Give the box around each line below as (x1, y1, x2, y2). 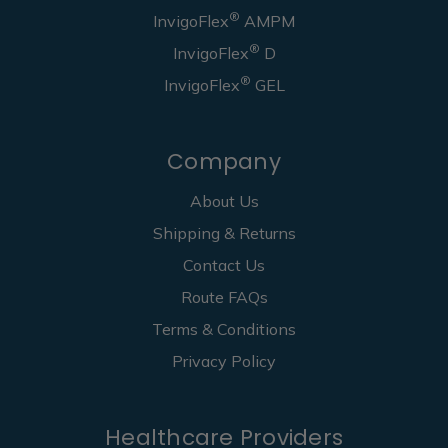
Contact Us (183, 255, 265, 276)
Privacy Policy (172, 351, 276, 372)
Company (167, 145, 281, 177)
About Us (189, 191, 259, 212)
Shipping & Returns (152, 223, 296, 244)
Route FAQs (180, 287, 268, 308)
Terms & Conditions (152, 319, 296, 340)
